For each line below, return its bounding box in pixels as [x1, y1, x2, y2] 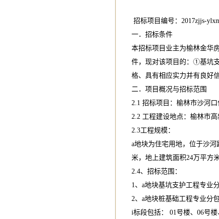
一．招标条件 [131, 31, 173, 38]
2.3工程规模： [131, 127, 175, 134]
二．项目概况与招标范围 [131, 86, 207, 93]
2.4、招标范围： [131, 168, 181, 175]
